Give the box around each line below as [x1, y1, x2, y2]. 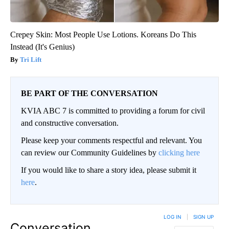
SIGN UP [193, 214, 214, 220]
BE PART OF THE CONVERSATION [21, 89, 158, 98]
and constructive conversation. [21, 119, 119, 128]
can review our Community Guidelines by [21, 148, 158, 157]
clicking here [158, 148, 200, 157]
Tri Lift [20, 56, 41, 64]
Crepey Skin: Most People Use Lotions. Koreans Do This [10, 30, 196, 39]
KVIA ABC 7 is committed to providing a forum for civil [21, 106, 205, 116]
